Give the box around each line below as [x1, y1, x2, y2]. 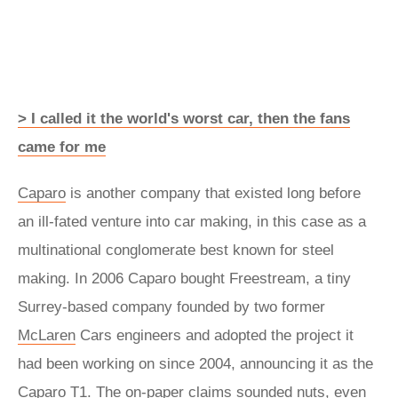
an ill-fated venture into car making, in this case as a [18, 213, 366, 230]
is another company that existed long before [66, 185, 361, 202]
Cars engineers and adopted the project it [76, 327, 354, 344]
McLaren [18, 327, 76, 344]
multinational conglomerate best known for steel [18, 242, 334, 259]
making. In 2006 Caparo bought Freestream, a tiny [18, 270, 351, 287]
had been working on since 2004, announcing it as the [18, 355, 373, 372]
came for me [18, 139, 106, 155]
